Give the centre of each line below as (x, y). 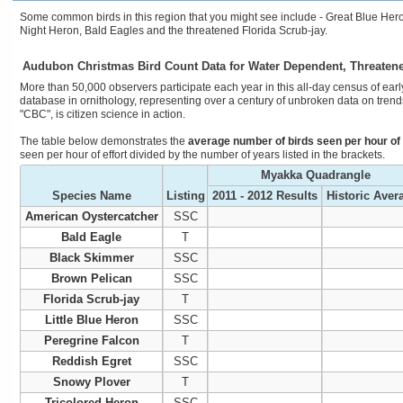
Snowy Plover (91, 382)
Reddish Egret (91, 361)
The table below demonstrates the (104, 141)
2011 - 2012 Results (264, 196)
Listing (185, 196)
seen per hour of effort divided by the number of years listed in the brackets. (202, 155)
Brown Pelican (91, 278)
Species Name (91, 196)
